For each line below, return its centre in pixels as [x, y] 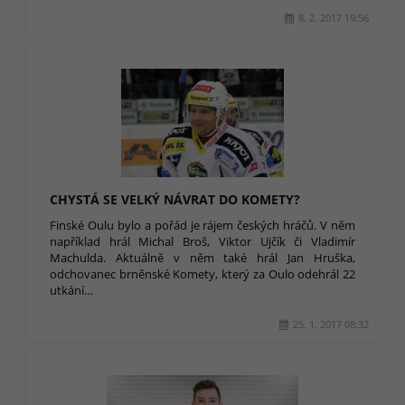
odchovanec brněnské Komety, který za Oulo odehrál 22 [202, 274]
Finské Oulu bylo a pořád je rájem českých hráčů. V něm [202, 225]
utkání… [71, 290]
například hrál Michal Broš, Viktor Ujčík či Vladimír [202, 241]
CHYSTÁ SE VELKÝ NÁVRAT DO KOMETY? [175, 199]
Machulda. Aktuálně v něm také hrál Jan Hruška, [202, 258]
